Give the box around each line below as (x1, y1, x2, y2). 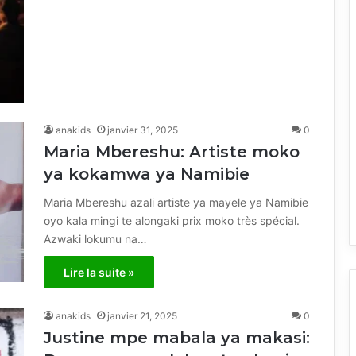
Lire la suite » (64, 265, 134, 279)
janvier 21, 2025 (107, 309, 177, 322)
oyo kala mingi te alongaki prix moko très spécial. (44, 213, 300, 227)
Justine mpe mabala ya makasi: (44, 327, 310, 347)
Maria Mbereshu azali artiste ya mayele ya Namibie (44, 195, 308, 209)
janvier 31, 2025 (107, 123, 178, 136)
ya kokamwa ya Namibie (44, 164, 250, 184)
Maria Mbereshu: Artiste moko (44, 141, 300, 161)
